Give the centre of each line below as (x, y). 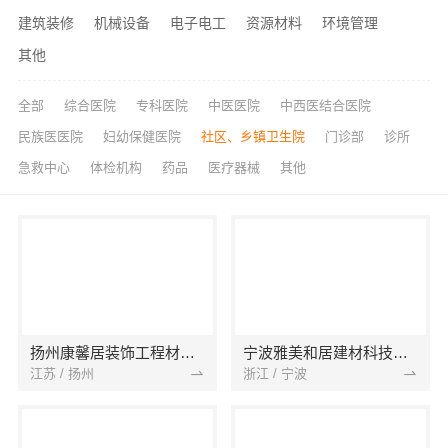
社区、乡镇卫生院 (252, 137)
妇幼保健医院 (141, 137)
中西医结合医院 (325, 106)
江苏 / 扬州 (61, 373)
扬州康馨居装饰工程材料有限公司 (187, 353)
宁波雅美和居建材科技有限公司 (400, 353)
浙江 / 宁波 (275, 373)
